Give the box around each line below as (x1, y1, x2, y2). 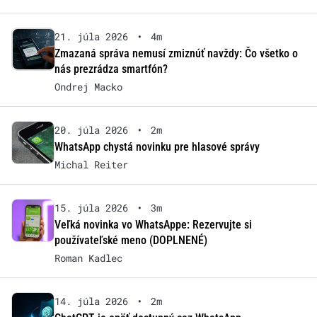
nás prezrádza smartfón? (54, 62, 168, 76)
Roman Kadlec (54, 251, 122, 265)
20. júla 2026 (54, 123, 128, 137)
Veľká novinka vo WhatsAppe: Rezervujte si (54, 218, 252, 232)
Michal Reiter (54, 158, 128, 172)
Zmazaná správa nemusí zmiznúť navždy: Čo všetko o (54, 47, 298, 61)
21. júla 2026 (54, 30, 128, 44)
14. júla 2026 (54, 294, 128, 309)
